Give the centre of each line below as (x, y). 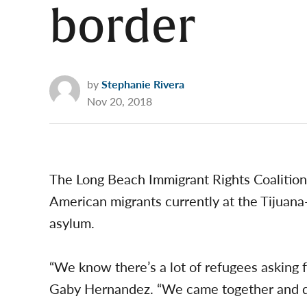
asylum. (72, 223)
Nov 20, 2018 (120, 101)
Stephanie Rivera (143, 84)
